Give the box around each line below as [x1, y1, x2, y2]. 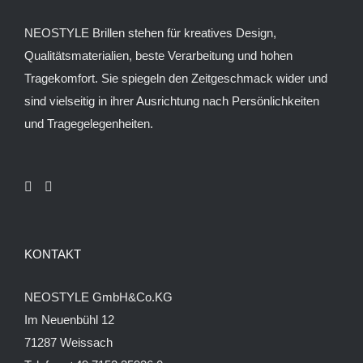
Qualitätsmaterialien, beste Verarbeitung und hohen [24, 48, 293, 62]
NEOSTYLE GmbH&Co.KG [24, 289, 173, 304]
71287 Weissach [24, 335, 113, 349]
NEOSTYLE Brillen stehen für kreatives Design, [24, 25, 276, 40]
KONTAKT [24, 246, 81, 261]
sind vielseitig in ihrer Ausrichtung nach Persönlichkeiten [24, 93, 319, 108]
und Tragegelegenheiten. [24, 116, 153, 130]
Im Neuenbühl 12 [24, 312, 114, 327]
